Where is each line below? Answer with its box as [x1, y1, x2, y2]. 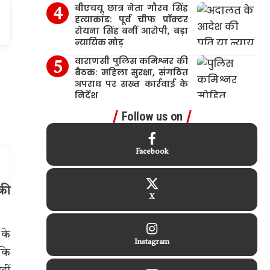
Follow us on [121, 109, 183, 124]
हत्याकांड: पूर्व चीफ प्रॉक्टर [75, 13, 188, 25]
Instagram [134, 239, 170, 246]
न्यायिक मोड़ [75, 36, 124, 48]
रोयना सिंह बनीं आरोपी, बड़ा [75, 25, 188, 37]
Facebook [136, 148, 169, 155]
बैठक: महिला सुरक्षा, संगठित [75, 66, 188, 78]
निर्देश [75, 89, 98, 101]
